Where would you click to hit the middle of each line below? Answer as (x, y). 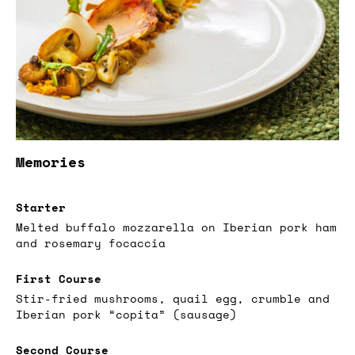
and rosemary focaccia (91, 242)
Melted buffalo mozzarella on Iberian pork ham (176, 227)
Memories (51, 161)
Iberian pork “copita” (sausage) (126, 314)
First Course (59, 278)
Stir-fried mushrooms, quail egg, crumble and (173, 298)
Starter (41, 207)
